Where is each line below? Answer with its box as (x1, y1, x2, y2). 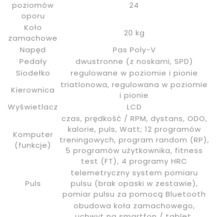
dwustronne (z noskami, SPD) (75, 56, 193, 66)
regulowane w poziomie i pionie (70, 67, 198, 78)
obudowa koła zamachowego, (73, 200, 195, 211)
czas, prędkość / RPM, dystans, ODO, (61, 113, 207, 124)
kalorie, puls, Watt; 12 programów (67, 124, 201, 134)
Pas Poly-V (112, 44, 156, 55)
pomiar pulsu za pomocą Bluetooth (62, 188, 206, 199)
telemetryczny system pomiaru (70, 167, 198, 178)
